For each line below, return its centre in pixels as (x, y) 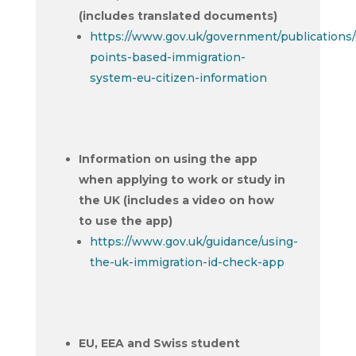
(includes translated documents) (178, 16)
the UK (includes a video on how (176, 200)
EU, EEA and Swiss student (159, 343)
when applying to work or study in (182, 180)
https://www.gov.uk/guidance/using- (193, 242)
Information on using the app (168, 159)
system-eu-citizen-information (178, 78)
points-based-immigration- (167, 57)
